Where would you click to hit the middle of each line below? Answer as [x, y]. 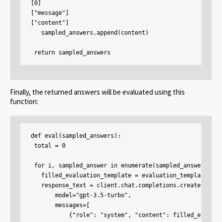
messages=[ [60, 205]
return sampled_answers [71, 53]
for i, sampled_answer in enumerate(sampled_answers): [123, 166]
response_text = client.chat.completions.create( [117, 186]
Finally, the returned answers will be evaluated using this [97, 92]
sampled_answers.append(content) [90, 33]
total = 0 [48, 146]
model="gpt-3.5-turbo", [81, 195]
